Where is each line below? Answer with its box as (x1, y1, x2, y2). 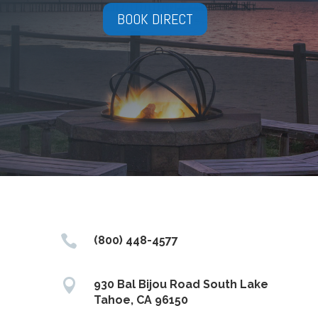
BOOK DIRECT (116, 10, 193, 29)
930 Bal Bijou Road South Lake (94, 278, 269, 292)
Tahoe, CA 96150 (94, 293, 189, 307)
